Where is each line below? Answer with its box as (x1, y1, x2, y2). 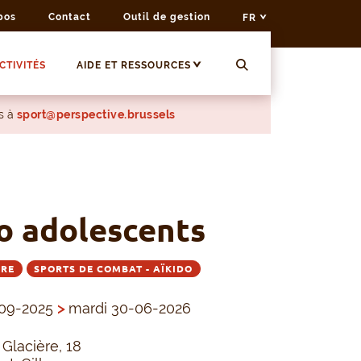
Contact (48, 11, 91, 23)
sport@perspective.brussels (16, 108, 176, 122)
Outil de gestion (123, 11, 210, 23)
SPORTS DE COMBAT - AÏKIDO (34, 263, 193, 275)
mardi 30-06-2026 (64, 300, 191, 317)
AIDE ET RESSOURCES (76, 60, 191, 72)
